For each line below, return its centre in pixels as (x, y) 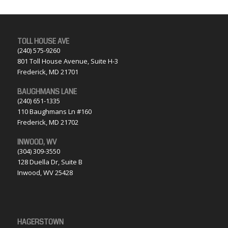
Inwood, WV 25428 (45, 172)
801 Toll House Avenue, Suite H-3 (67, 61)
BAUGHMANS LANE (47, 91)
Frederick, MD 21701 (48, 72)
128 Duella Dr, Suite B (50, 162)
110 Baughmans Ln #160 (54, 111)
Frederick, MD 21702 (48, 122)
